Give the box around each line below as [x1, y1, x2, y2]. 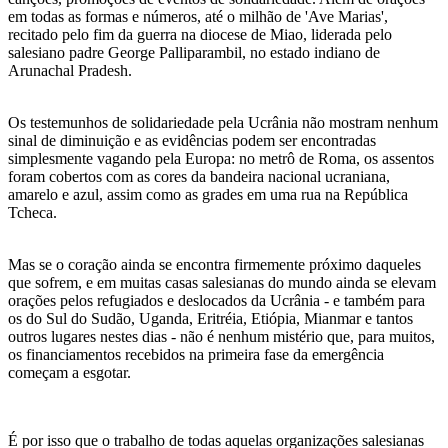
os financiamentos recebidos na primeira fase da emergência [8, 345, 384, 363]
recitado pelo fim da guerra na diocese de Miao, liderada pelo [8, 25, 392, 43]
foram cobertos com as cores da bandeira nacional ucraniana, [8, 167, 390, 185]
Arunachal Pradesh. [8, 61, 132, 79]
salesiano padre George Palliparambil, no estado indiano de [8, 43, 380, 61]
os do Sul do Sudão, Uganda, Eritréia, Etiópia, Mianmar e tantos [8, 309, 413, 327]
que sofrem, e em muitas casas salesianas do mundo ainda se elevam [8, 273, 436, 291]
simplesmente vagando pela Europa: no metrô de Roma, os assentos [8, 149, 434, 167]
